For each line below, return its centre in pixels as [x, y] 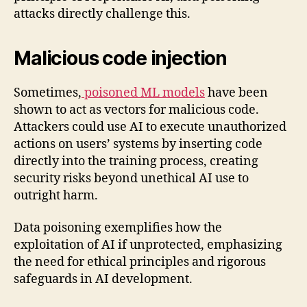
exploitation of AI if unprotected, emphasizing [148, 245]
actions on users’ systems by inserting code [138, 144]
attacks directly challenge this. [102, 14]
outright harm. [56, 195]
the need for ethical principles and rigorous [140, 262]
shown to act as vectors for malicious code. [136, 110]
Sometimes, [48, 93]
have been [236, 93]
